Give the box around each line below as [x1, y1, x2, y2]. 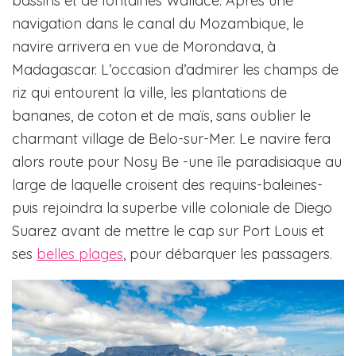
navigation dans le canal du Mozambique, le [12, 14, 304, 33]
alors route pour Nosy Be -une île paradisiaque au [12, 153, 342, 172]
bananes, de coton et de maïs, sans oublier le [12, 106, 311, 126]
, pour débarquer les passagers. [123, 245, 332, 264]
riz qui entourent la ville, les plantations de [12, 83, 287, 103]
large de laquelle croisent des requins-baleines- [12, 176, 327, 195]
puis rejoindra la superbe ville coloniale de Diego [12, 199, 332, 218]
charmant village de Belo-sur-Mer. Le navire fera [12, 130, 331, 149]
